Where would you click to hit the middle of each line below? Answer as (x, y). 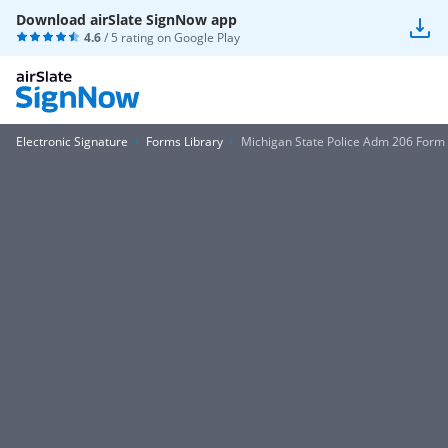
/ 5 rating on (137, 37)
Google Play (207, 37)
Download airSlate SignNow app (126, 19)
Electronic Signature (72, 141)
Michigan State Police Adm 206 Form (343, 141)
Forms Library (184, 141)
